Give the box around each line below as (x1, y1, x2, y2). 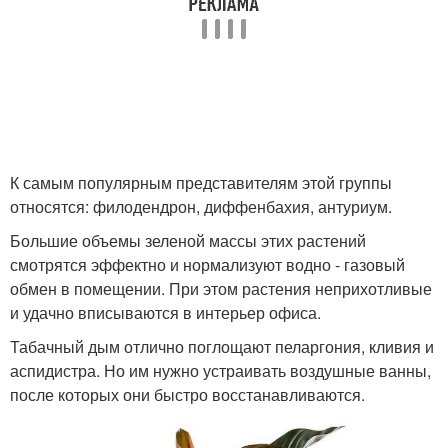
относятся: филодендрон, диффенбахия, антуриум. (10, 195, 392, 218)
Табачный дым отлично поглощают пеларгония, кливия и (10, 335, 434, 358)
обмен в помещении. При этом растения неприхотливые (10, 277, 432, 300)
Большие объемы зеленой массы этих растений (10, 229, 366, 252)
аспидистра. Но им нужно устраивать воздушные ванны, (10, 359, 431, 382)
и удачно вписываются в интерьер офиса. (10, 301, 321, 324)
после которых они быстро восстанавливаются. (10, 383, 365, 406)
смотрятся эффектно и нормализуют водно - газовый (10, 253, 405, 276)
